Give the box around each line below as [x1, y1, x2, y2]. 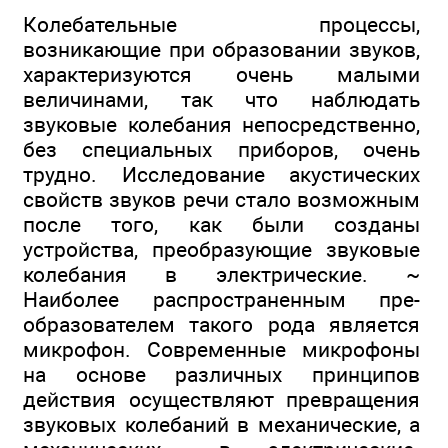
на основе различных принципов [23, 362, 420, 388]
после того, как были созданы [23, 212, 420, 238]
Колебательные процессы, [23, 12, 420, 38]
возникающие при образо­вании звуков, [23, 37, 420, 63]
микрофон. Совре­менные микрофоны [23, 337, 420, 363]
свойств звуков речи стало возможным [23, 187, 420, 213]
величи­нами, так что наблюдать [23, 87, 420, 113]
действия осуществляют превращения [23, 387, 420, 413]
